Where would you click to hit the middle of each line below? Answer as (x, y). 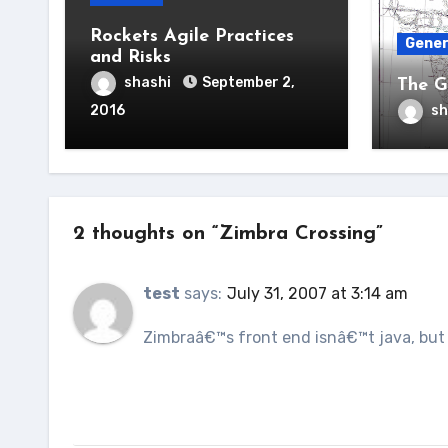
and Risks (130, 57)
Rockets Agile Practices (192, 36)
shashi (149, 82)
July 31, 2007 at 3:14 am (317, 293)
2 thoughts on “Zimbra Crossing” (228, 234)
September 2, (248, 82)
